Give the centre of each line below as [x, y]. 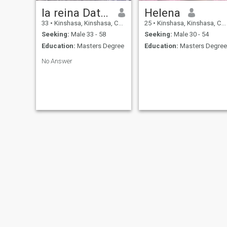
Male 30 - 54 [190, 34]
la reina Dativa [104, 12]
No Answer [57, 61]
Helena [162, 12]
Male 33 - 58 [87, 34]
